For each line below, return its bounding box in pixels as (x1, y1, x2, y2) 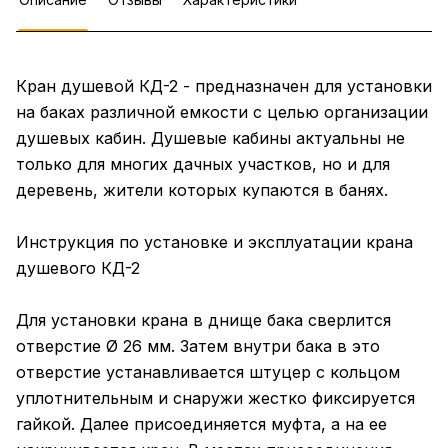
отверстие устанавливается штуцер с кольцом (16, 362, 400, 383)
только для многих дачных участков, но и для (16, 154, 390, 175)
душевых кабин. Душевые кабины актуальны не (16, 128, 405, 149)
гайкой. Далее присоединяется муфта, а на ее (16, 414, 387, 435)
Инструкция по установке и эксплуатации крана (16, 232, 413, 253)
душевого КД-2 (16, 258, 140, 279)
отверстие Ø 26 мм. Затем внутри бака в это (16, 336, 380, 357)
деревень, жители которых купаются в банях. (16, 180, 388, 201)
